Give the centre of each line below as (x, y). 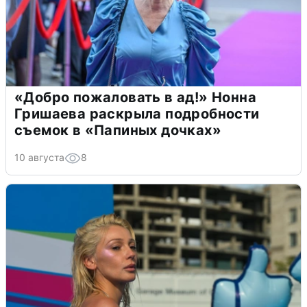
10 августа (39, 158)
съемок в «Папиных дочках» (118, 131)
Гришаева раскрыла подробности (137, 114)
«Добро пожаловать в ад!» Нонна (135, 98)
